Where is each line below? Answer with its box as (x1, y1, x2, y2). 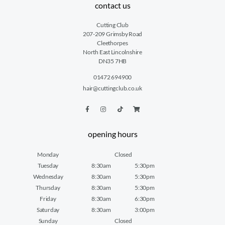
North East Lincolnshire (83, 48, 142, 56)
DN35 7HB (98, 57, 127, 65)
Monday (37, 151, 59, 158)
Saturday (36, 206, 60, 213)
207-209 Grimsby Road (82, 30, 143, 38)
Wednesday (33, 173, 63, 180)
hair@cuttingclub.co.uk (82, 84, 143, 92)
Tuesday (37, 162, 59, 169)
